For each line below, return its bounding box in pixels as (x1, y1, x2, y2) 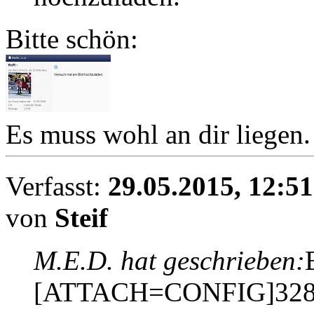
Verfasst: (6, 170, 108, 201)
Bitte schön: (6, 24, 138, 55)
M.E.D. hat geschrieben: (34, 245, 305, 275)
